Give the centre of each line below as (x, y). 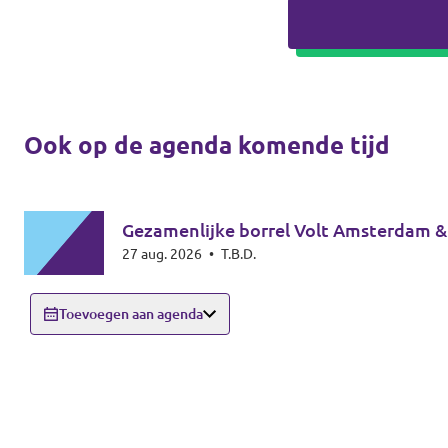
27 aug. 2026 (163, 254)
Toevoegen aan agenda (131, 314)
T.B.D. (238, 254)
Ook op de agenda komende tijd (207, 145)
